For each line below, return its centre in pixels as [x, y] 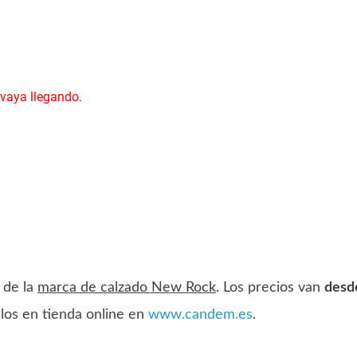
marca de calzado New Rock [126, 288]
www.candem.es [200, 315]
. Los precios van [270, 288]
